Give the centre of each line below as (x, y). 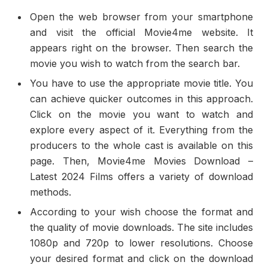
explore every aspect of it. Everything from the (141, 130)
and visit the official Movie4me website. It (141, 32)
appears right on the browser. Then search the (141, 48)
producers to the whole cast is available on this (141, 145)
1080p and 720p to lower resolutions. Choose (141, 243)
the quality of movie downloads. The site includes (141, 227)
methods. (51, 192)
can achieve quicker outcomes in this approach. (141, 98)
